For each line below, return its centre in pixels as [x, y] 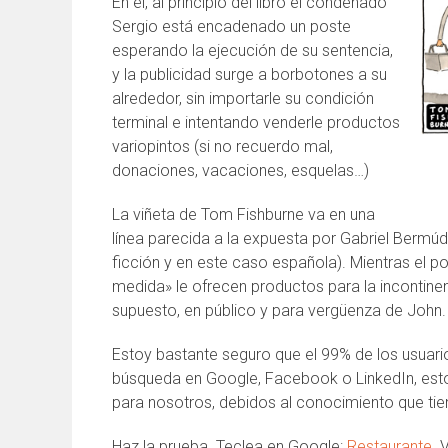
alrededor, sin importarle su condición [243, 98]
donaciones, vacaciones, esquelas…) [240, 170]
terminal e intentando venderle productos [256, 122]
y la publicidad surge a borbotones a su [249, 74]
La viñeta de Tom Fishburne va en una [243, 214]
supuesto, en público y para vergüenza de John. [279, 310]
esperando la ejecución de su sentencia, [252, 50]
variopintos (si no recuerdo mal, [222, 146]
